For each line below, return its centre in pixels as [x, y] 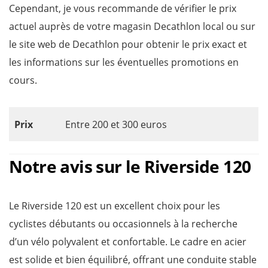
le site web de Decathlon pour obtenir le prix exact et [128, 44]
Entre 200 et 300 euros [116, 124]
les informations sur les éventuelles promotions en [124, 62]
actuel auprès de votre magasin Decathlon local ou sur [132, 26]
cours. [23, 80]
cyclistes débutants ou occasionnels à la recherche [123, 224]
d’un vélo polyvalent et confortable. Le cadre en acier [128, 242]
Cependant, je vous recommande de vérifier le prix [123, 8]
